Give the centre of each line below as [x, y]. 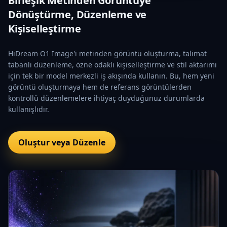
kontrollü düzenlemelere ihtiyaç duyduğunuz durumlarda [106, 98]
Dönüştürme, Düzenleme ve [78, 14]
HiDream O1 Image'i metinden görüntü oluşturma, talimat [107, 53]
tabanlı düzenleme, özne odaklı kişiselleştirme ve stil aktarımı [112, 64]
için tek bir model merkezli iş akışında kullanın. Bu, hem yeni [111, 75]
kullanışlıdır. [29, 109]
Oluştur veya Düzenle [62, 142]
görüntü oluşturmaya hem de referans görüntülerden [100, 87]
